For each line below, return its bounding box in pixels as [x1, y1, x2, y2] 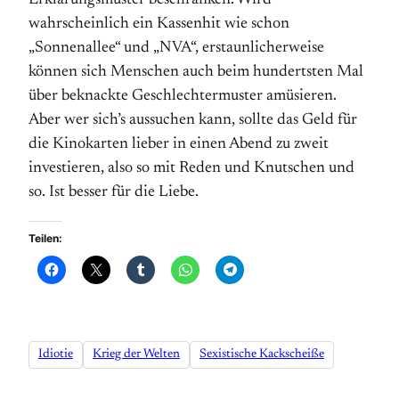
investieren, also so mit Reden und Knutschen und [28, 160, 354, 176]
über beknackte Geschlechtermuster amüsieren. [28, 88, 337, 104]
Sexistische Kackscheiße [199, 348, 324, 362]
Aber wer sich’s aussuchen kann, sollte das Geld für [28, 112, 357, 128]
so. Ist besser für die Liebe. [28, 184, 199, 200]
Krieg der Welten [93, 348, 180, 362]
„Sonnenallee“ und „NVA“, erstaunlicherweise [28, 40, 324, 56]
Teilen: [28, 232, 62, 245]
